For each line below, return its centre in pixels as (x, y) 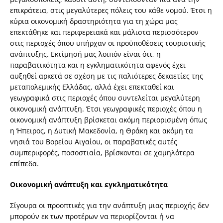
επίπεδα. (24, 164)
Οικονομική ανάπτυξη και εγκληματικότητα (89, 185)
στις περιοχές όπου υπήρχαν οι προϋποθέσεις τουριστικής (108, 43)
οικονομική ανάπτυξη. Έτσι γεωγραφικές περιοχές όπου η (106, 109)
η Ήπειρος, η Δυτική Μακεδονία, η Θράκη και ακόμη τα (102, 131)
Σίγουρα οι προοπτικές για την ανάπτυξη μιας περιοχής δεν (110, 206)
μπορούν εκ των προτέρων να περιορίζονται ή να (92, 217)
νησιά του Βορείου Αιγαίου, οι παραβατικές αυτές (94, 142)
